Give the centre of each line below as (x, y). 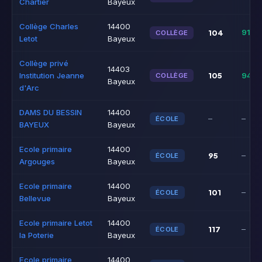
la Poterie (37, 235)
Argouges (37, 161)
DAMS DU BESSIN (51, 112)
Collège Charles (49, 26)
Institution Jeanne (52, 75)
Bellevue (35, 198)
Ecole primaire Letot (56, 223)
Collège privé (44, 63)
